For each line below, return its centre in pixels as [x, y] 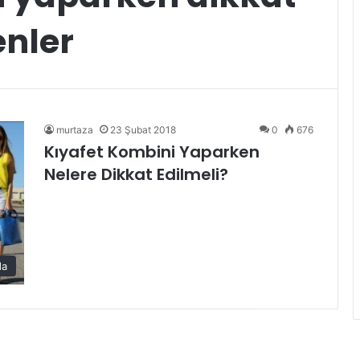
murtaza [75, 130]
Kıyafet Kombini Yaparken [152, 152]
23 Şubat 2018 [143, 130]
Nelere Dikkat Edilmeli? [136, 174]
